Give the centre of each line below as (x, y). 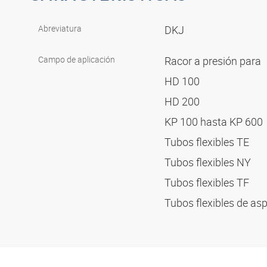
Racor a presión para (214, 61)
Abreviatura (60, 29)
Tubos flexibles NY (209, 162)
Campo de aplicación (77, 60)
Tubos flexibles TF (208, 183)
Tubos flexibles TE (208, 142)
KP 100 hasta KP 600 (215, 122)
